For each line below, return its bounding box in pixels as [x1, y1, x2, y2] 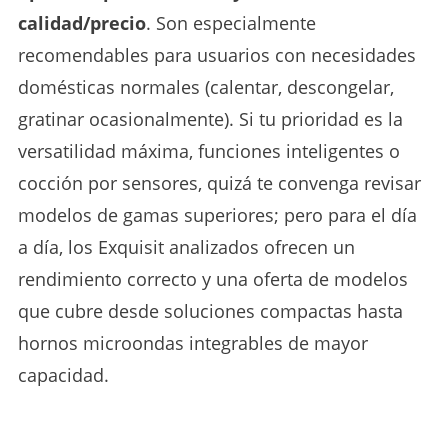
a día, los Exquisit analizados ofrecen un [17, 234, 355, 259]
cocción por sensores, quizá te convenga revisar [17, 170, 421, 195]
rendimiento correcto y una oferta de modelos [17, 266, 408, 291]
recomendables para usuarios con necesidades [17, 42, 416, 67]
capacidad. [17, 362, 109, 387]
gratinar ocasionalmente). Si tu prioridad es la [17, 106, 403, 131]
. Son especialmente [145, 10, 316, 35]
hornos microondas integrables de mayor [17, 330, 368, 355]
